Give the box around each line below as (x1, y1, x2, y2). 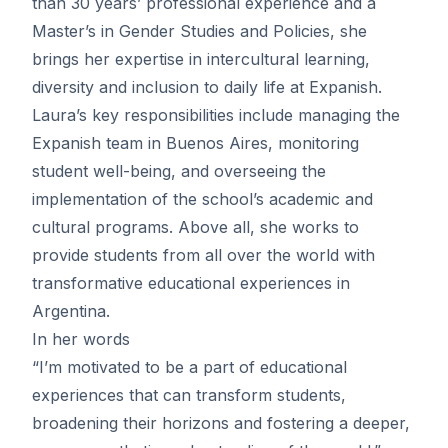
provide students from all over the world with (32, 245, 375, 265)
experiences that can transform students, (32, 385, 346, 405)
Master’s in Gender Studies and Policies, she (32, 21, 367, 41)
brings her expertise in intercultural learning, (32, 49, 370, 69)
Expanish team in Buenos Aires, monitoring (32, 133, 359, 153)
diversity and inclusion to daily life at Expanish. (32, 77, 382, 97)
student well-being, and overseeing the (32, 161, 326, 181)
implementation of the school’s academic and (32, 189, 373, 209)
